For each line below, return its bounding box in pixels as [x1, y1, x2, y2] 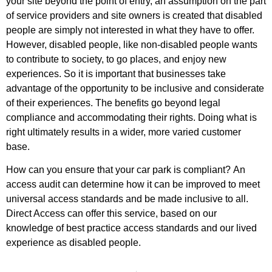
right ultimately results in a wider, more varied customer [6, 126, 241, 137]
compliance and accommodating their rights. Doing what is [6, 112, 257, 123]
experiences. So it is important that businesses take [6, 68, 226, 79]
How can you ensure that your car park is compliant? [6, 165, 233, 175]
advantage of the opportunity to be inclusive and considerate [6, 83, 264, 93]
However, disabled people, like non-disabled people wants [6, 39, 257, 50]
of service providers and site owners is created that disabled [6, 10, 262, 21]
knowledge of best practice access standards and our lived [6, 223, 257, 234]
